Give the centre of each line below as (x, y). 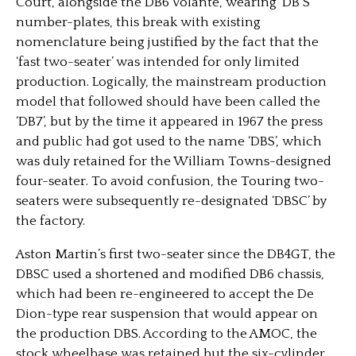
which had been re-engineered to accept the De (165, 294)
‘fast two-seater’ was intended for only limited (158, 62)
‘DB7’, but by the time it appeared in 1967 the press (169, 122)
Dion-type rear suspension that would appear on (167, 314)
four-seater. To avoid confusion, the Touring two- (170, 181)
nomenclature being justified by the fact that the (167, 42)
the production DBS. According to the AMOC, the (166, 334)
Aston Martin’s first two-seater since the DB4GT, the (176, 254)
